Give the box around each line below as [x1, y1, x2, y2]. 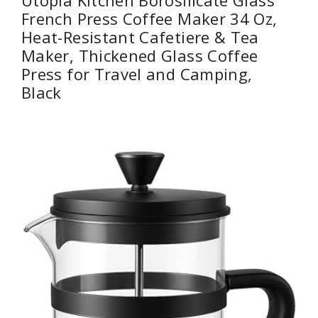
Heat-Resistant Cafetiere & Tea [21, 26, 259, 48]
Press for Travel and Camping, [21, 62, 253, 84]
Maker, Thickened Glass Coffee [21, 44, 258, 66]
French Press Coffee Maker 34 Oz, [21, 7, 278, 29]
